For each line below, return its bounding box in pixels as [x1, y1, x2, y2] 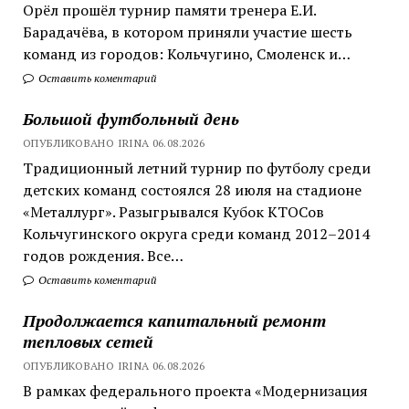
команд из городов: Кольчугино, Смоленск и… [22, 43, 351, 64]
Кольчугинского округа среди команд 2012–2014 [22, 223, 370, 244]
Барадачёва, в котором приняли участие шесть [22, 21, 352, 42]
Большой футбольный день [22, 107, 239, 130]
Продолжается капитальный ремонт [22, 309, 326, 331]
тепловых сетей [22, 330, 153, 352]
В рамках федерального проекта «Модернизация [22, 380, 368, 401]
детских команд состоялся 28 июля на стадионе [22, 179, 362, 200]
